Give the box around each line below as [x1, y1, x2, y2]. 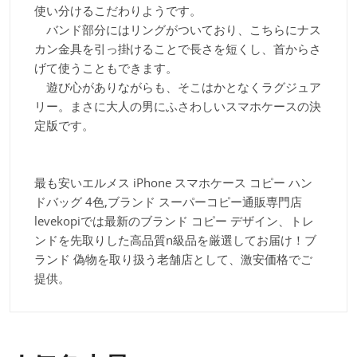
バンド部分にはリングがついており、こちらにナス [34, 22, 321, 38]
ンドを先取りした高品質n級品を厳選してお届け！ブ [34, 232, 316, 249]
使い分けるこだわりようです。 [34, 2, 202, 19]
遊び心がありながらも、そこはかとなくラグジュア [34, 79, 321, 96]
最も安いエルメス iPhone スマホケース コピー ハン [34, 175, 312, 191]
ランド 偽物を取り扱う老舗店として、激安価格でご [34, 251, 312, 268]
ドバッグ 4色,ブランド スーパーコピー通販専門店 [34, 194, 302, 210]
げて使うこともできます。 [34, 60, 178, 76]
